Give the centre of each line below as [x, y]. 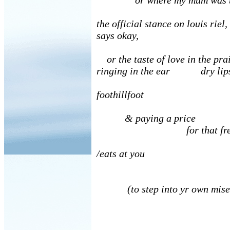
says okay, [118, 35]
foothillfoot [120, 94]
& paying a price [146, 118]
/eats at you [121, 154]
